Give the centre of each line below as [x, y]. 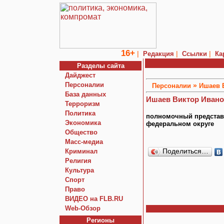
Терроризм [82, 104]
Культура [79, 170]
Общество [81, 132]
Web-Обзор [83, 208]
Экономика [83, 123]
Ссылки [194, 54]
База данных [85, 94]
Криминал [81, 151]
